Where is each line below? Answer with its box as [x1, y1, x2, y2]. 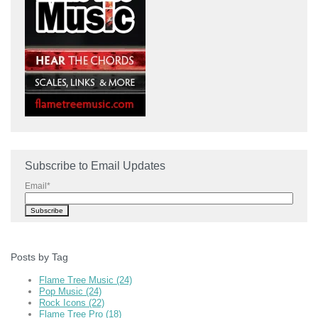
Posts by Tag [11, 251, 68, 263]
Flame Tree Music [39, 275, 116, 286]
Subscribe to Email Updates [25, 160, 165, 172]
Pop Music [39, 286, 86, 297]
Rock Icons [39, 297, 89, 309]
